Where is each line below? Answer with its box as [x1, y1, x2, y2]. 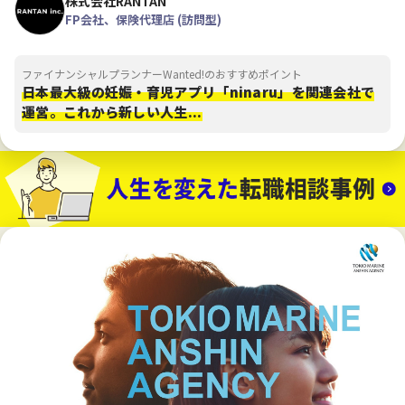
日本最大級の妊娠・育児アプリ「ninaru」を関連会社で [22, 82, 375, 102]
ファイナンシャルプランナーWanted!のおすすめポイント [22, 66, 302, 82]
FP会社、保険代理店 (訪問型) [65, 11, 221, 29]
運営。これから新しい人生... [22, 102, 202, 122]
